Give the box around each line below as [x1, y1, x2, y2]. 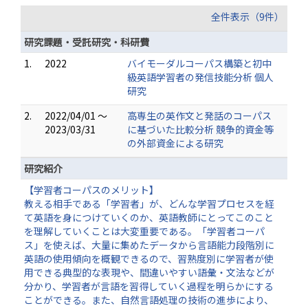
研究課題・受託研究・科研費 [24, 35, 149, 49]
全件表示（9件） [211, 10, 284, 23]
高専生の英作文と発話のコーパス [127, 109, 272, 122]
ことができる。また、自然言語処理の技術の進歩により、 [24, 293, 274, 307]
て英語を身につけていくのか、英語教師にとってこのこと [24, 210, 274, 224]
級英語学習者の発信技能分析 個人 [127, 70, 274, 84]
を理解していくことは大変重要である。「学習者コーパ [24, 224, 265, 238]
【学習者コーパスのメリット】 [24, 183, 159, 197]
